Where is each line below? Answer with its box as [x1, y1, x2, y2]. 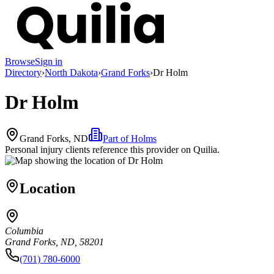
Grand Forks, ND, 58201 [5, 237, 104, 248]
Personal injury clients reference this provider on [5, 144, 191, 155]
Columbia [5, 226, 43, 237]
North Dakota [45, 67, 98, 78]
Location [20, 180, 75, 196]
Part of [103, 133, 131, 144]
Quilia [193, 144, 217, 155]
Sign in [35, 56, 62, 67]
